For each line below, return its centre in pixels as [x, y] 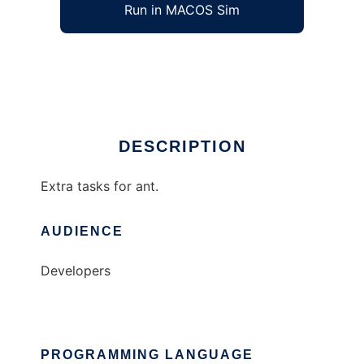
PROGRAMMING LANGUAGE [147, 355]
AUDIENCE [82, 232]
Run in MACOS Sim [182, 10]
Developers [76, 271]
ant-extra [69, 61]
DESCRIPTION [182, 147]
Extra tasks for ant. [100, 186]
